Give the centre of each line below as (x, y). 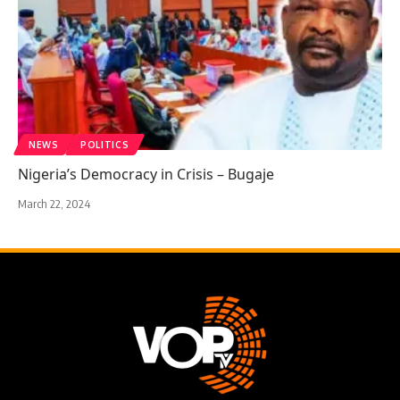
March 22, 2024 (54, 204)
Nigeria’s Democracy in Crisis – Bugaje (146, 175)
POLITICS (104, 145)
